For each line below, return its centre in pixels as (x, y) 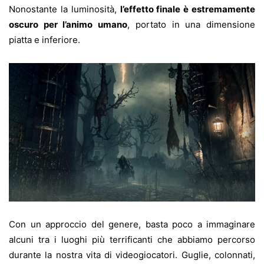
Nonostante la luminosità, (65, 9)
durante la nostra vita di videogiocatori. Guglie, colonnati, (132, 255)
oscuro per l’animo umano (68, 24)
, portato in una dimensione (192, 24)
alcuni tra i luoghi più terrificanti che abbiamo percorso (132, 239)
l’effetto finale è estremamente (187, 9)
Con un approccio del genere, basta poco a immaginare (132, 224)
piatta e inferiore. (44, 39)
